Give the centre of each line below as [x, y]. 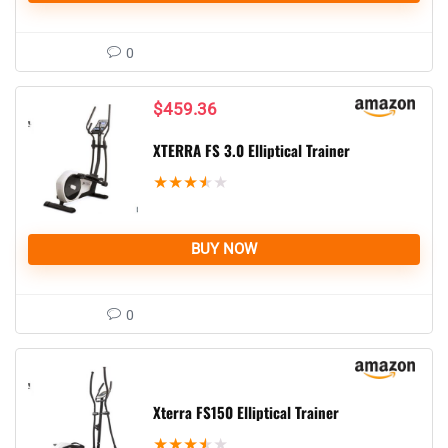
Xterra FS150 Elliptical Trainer [246, 412]
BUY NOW [224, 249]
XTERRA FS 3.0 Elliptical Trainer [251, 150]
